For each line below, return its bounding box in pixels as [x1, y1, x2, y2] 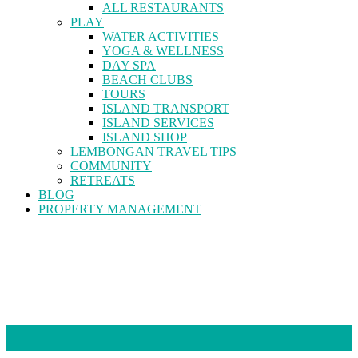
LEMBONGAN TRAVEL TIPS [70, 144, 237, 158]
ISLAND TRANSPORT [102, 101, 229, 115]
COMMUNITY [70, 158, 152, 173]
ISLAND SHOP [102, 129, 187, 144]
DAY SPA [102, 58, 156, 72]
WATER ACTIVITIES [102, 29, 219, 43]
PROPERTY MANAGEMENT [38, 201, 201, 216]
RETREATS [70, 173, 135, 187]
